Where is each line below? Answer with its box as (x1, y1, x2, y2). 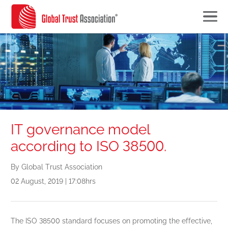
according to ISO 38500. (11, 138, 166, 155)
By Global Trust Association (11, 163, 102, 172)
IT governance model (11, 121, 151, 138)
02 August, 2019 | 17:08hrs (11, 177, 96, 186)
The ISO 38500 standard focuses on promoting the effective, (11, 217, 212, 225)
